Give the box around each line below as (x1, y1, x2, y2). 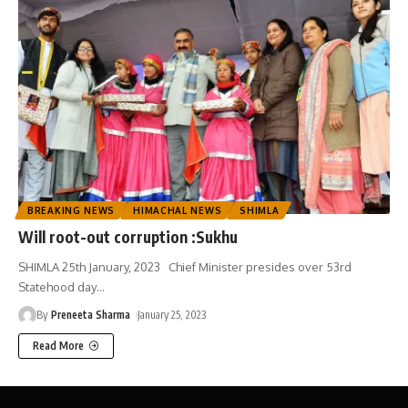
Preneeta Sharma (51, 308, 131, 322)
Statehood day (18, 280, 97, 295)
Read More (33, 339, 84, 353)
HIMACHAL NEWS (133, 205, 222, 217)
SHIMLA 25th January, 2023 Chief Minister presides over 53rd (18, 260, 352, 275)
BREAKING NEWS (27, 205, 116, 217)
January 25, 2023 (138, 308, 207, 322)
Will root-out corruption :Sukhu (18, 227, 238, 248)
